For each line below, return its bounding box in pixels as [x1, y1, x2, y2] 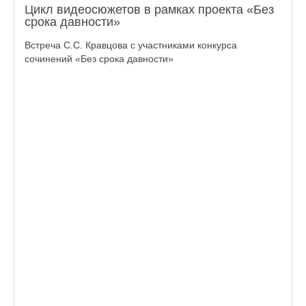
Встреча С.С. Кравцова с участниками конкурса [25, 40, 237, 51]
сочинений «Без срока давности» [25, 53, 173, 64]
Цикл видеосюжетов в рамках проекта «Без [25, 3, 274, 16]
